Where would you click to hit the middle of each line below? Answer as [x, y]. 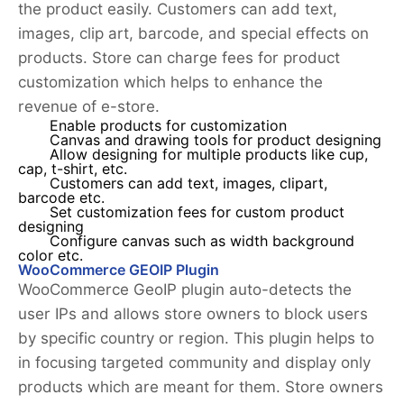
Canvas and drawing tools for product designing [216, 141]
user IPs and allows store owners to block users [193, 314]
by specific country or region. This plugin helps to [196, 339]
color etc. [50, 256]
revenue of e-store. [89, 107]
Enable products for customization [168, 126]
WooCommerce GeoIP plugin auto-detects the [185, 290]
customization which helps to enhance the [170, 83]
